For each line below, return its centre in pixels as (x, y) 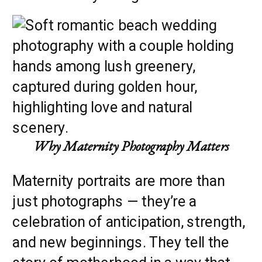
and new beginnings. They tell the (121, 242)
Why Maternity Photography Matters (132, 146)
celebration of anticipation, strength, (129, 222)
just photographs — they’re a (104, 201)
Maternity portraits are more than (119, 181)
